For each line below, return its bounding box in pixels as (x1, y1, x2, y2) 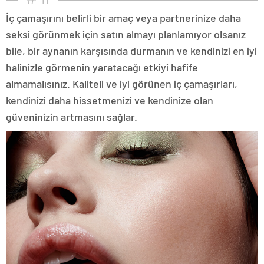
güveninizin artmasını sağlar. (6, 110, 137, 124)
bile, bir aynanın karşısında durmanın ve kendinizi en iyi (6, 44, 257, 58)
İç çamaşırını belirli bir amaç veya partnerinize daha (6, 11, 241, 25)
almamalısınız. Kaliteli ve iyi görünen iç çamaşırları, (6, 77, 237, 91)
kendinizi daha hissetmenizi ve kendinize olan (6, 94, 213, 107)
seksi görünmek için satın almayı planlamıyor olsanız (6, 28, 246, 41)
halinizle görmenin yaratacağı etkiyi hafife (6, 61, 198, 74)
